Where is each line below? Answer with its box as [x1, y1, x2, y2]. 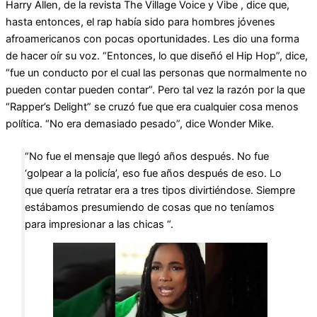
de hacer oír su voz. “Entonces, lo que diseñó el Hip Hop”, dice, [6, 50, 308, 63]
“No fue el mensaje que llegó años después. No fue [24, 149, 269, 163]
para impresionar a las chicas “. [24, 217, 173, 231]
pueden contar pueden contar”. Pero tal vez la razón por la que [6, 83, 305, 97]
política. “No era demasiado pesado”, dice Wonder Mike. [6, 117, 274, 131]
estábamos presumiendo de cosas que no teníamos [24, 200, 275, 214]
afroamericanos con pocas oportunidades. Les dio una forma [6, 33, 299, 46]
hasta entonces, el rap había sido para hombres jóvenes [6, 16, 275, 29]
